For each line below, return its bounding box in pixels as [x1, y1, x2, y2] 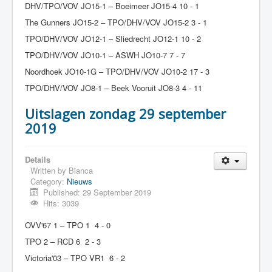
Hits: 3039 [43, 197, 80, 209]
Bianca [69, 165, 93, 176]
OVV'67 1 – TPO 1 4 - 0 [25, 219, 110, 231]
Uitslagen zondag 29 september [25, 104, 226, 123]
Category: [30, 175, 67, 187]
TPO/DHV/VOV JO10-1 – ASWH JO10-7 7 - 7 [25, 49, 185, 61]
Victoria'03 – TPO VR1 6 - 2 [25, 252, 125, 263]
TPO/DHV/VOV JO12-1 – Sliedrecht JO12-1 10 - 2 [25, 33, 201, 44]
